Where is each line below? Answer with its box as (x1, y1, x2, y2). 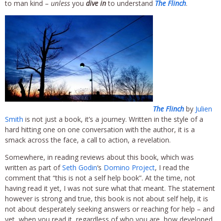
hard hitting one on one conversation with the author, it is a (5, 124, 195, 134)
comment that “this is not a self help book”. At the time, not (5, 173, 195, 183)
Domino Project (104, 162, 155, 172)
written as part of (5, 162, 62, 172)
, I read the (155, 162, 189, 172)
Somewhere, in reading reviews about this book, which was (5, 152, 194, 162)
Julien (195, 104, 212, 113)
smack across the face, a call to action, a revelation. (5, 135, 171, 145)
